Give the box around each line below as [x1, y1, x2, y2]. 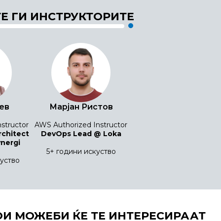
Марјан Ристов [49, 102, 113, 111]
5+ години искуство [46, 147, 116, 156]
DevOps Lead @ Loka [40, 129, 121, 138]
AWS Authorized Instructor [35, 120, 128, 129]
